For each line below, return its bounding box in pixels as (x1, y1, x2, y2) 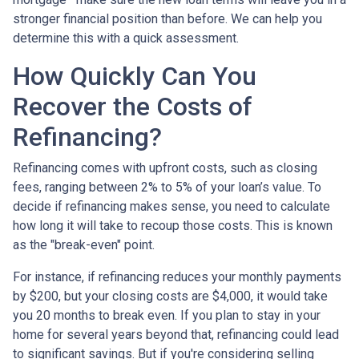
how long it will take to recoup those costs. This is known (13, 218, 333, 233)
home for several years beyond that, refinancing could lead (13, 327, 339, 342)
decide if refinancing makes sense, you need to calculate (13, 199, 330, 214)
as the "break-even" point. (13, 237, 155, 252)
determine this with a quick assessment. (13, 30, 239, 46)
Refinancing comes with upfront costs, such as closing (13, 160, 317, 175)
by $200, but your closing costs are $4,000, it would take (13, 288, 328, 304)
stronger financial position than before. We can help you (13, 11, 322, 26)
